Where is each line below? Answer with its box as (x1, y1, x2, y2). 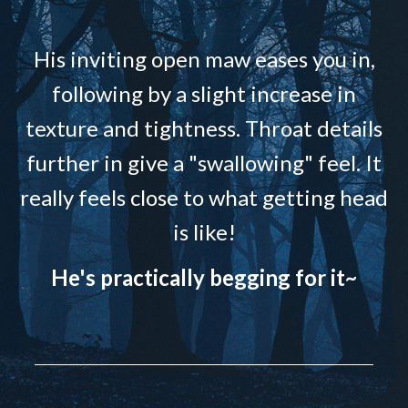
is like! (172, 218, 236, 245)
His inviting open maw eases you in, (33, 45, 375, 72)
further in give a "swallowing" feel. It (26, 148, 382, 176)
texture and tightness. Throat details (25, 114, 382, 141)
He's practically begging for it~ (51, 263, 357, 291)
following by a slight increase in (52, 79, 356, 107)
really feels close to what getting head (20, 183, 388, 210)
